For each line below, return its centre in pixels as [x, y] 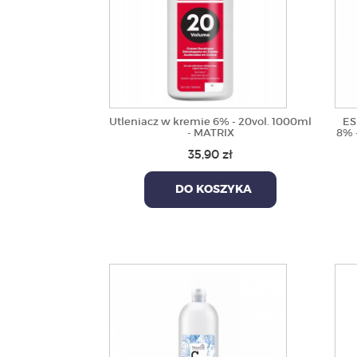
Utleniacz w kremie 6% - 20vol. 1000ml [211, 122]
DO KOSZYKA [211, 190]
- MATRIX [210, 133]
